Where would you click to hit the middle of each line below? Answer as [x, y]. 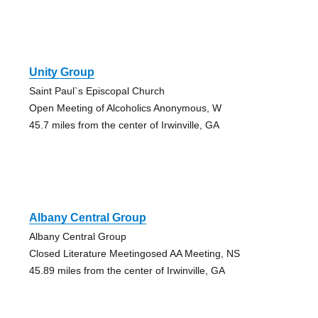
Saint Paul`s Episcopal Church [97, 91]
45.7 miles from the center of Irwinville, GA [124, 125]
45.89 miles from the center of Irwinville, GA [127, 271]
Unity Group [61, 72]
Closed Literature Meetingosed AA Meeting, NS [134, 254]
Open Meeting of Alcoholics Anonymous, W [125, 108]
